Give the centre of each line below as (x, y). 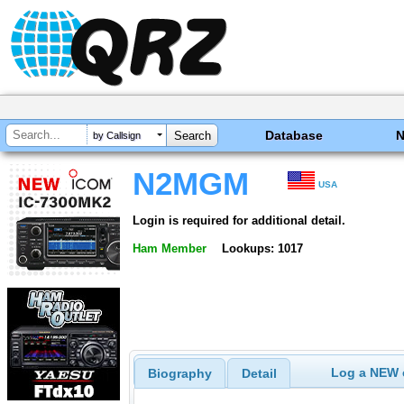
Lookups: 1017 (262, 248)
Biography (179, 374)
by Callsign (117, 136)
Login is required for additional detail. (239, 220)
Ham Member (170, 248)
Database (294, 135)
